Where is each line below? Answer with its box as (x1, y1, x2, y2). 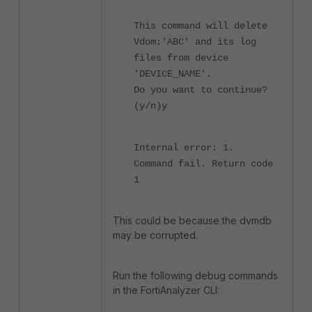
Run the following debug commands (113, 270, 278, 281)
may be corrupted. (113, 229, 198, 241)
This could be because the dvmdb (113, 214, 272, 226)
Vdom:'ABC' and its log (134, 36, 256, 47)
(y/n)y (134, 100, 167, 111)
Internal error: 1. (134, 142, 234, 153)
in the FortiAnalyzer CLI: (113, 284, 219, 296)
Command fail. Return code (134, 158, 273, 169)
